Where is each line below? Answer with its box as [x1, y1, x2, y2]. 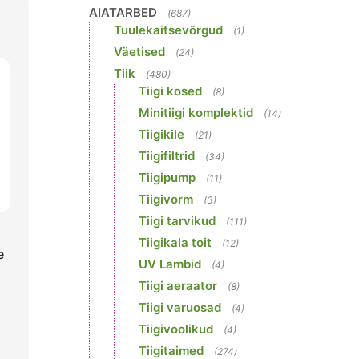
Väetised [114, 44, 165, 59]
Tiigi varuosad [139, 300, 221, 315]
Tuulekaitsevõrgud [114, 22, 223, 38]
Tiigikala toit [139, 235, 212, 250]
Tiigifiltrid [139, 148, 195, 163]
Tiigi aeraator [139, 278, 217, 293]
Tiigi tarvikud [139, 213, 216, 228]
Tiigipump [139, 170, 196, 185]
